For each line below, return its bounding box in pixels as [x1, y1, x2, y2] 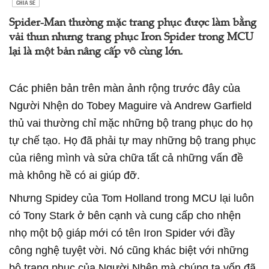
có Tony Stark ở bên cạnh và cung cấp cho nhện [9, 210, 241, 222]
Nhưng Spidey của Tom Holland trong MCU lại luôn [9, 192, 254, 204]
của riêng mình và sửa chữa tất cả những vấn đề [9, 152, 243, 164]
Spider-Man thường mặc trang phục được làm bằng [9, 18, 256, 29]
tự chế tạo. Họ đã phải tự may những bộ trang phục [9, 134, 256, 147]
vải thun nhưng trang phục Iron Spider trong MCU [9, 32, 253, 43]
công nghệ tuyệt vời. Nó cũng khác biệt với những [9, 244, 249, 256]
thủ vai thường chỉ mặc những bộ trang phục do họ [9, 117, 253, 129]
